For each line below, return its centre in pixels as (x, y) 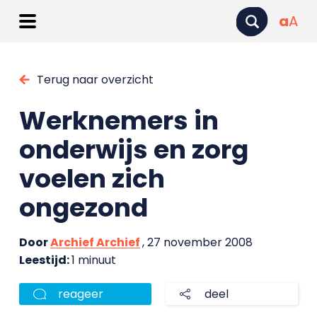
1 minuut (93, 260)
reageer (80, 294)
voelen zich (92, 179)
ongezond (83, 208)
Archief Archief (95, 242)
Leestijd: (45, 260)
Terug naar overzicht (95, 80)
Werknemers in (119, 121)
